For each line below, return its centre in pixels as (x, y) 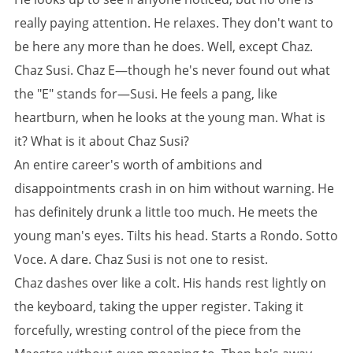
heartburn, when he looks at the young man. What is (170, 117)
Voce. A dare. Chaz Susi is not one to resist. (141, 259)
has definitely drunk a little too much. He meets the (166, 212)
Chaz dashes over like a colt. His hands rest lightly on (170, 283)
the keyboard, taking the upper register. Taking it (159, 307)
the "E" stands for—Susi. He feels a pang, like (146, 94)
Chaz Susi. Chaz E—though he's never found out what (172, 70)
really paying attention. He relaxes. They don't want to (174, 23)
